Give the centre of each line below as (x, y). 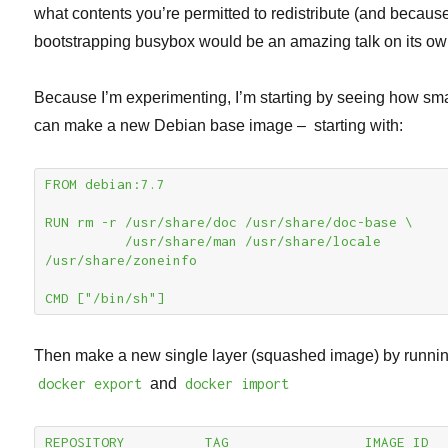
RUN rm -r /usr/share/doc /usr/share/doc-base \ (229, 222)
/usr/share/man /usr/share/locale (85, 241)
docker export (90, 383)
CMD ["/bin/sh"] (105, 298)
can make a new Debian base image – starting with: (219, 126)
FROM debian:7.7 (105, 184)
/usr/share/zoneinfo (121, 260)
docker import (237, 383)
